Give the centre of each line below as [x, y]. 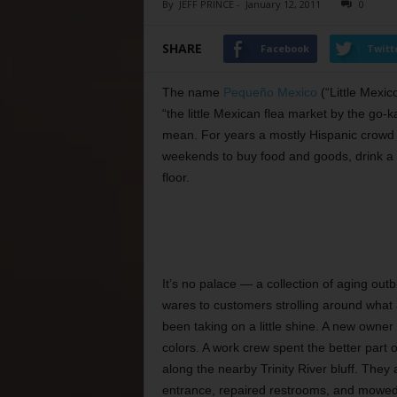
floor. [175, 177]
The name [192, 92]
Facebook [284, 48]
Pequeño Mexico [270, 92]
